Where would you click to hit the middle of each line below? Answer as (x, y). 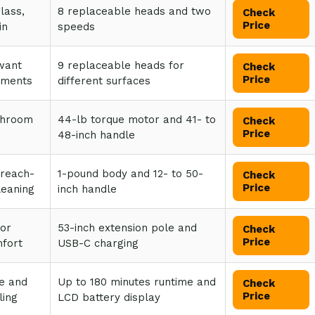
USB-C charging (98, 243)
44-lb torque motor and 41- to (137, 120)
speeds (76, 27)
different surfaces (104, 81)
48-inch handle (96, 135)
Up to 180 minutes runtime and (137, 282)
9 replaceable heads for (121, 65)
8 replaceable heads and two (134, 11)
